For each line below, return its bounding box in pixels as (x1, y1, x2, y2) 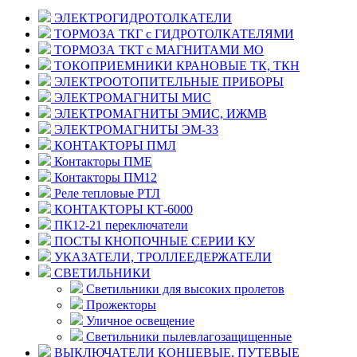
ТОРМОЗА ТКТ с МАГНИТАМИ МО (51, 42, 264, 57)
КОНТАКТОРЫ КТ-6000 (51, 202, 193, 216)
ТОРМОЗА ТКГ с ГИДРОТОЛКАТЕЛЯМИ (51, 26, 294, 41)
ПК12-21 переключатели (51, 218, 188, 232)
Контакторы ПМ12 (51, 170, 157, 184)
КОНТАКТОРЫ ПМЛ (51, 138, 176, 152)
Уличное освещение (83, 313, 194, 328)
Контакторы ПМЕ (51, 154, 152, 168)
